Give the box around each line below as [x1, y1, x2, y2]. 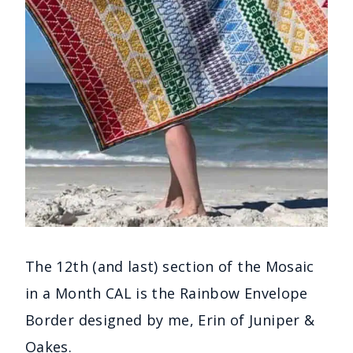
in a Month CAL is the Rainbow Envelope [25, 283, 308, 303]
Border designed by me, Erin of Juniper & [25, 310, 315, 329]
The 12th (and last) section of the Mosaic [25, 256, 314, 276]
